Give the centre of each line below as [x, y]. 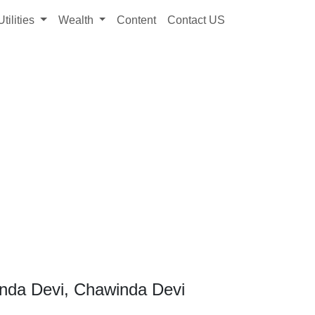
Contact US [197, 20]
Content [137, 20]
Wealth [77, 20]
